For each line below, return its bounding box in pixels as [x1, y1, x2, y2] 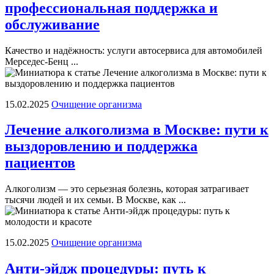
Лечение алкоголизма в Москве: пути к [5, 122, 268, 138]
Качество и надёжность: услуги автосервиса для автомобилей [5, 45, 262, 56]
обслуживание [5, 16, 100, 32]
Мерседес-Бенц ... [5, 56, 78, 67]
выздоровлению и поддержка [5, 138, 198, 155]
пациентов [5, 155, 75, 171]
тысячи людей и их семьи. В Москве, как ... [5, 194, 186, 206]
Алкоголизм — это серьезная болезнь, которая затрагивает [5, 183, 249, 194]
